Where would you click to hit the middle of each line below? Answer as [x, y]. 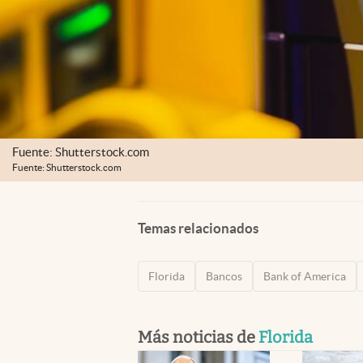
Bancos [224, 276]
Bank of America [305, 276]
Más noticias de [198, 337]
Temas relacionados [198, 228]
